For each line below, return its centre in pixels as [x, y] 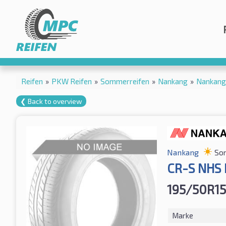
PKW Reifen [72, 81]
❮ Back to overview [51, 101]
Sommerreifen [125, 81]
